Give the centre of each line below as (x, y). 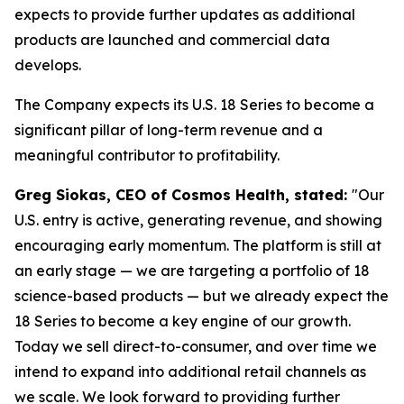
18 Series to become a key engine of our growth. (183, 321)
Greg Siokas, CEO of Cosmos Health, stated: (183, 194)
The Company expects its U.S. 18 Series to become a (194, 104)
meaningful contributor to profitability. (147, 155)
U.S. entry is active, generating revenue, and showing (198, 220)
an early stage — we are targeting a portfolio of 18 (192, 270)
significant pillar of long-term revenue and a (169, 129)
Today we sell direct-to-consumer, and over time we (196, 346)
